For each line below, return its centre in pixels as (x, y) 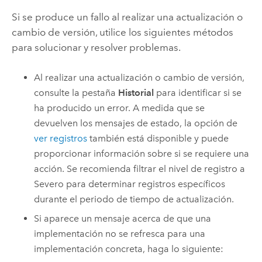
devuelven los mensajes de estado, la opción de (136, 123)
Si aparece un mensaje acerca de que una (123, 218)
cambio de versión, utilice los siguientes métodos (122, 32)
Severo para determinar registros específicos (130, 184)
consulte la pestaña (76, 93)
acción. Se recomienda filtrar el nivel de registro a (140, 169)
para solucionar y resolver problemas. (96, 47)
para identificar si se (198, 93)
